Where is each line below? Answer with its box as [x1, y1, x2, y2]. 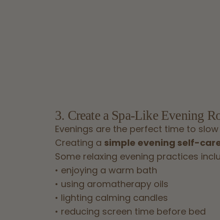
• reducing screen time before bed [55, 205, 206, 218]
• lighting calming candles [55, 192, 168, 204]
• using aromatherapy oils [55, 178, 168, 191]
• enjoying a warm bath [55, 164, 157, 177]
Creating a [55, 137, 104, 149]
